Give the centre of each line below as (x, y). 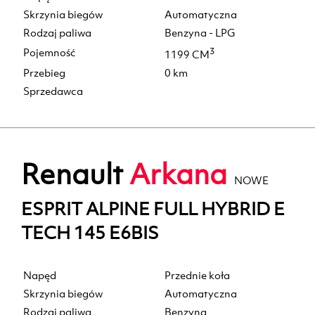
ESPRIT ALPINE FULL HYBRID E (153, 209)
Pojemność (50, 53)
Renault (75, 174)
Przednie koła (197, 276)
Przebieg (44, 73)
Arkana (178, 174)
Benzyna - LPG (200, 33)
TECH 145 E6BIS (90, 233)
